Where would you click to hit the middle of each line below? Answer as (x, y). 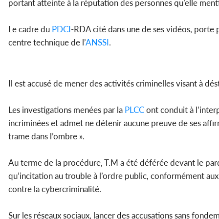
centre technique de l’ (47, 43)
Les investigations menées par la (66, 110)
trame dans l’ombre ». (46, 136)
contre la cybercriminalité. (55, 189)
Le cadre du (30, 29)
